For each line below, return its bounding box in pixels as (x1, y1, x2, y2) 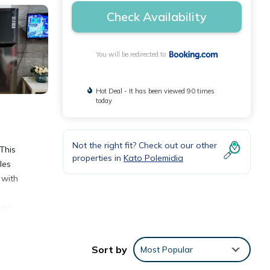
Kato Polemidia (124, 152, 183, 164)
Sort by (92, 243, 127, 256)
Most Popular (140, 244, 193, 256)
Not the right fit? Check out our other (72, 140, 217, 151)
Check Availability (107, 9, 207, 24)
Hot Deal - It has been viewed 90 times (96, 87, 215, 96)
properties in (72, 152, 124, 164)
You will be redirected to (96, 50, 170, 59)
